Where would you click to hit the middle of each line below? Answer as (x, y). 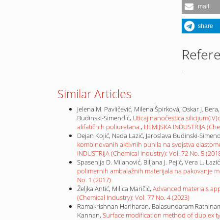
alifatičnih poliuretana (109, 126)
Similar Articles (95, 94)
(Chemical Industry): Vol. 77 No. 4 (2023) (133, 197)
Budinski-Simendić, (105, 118)
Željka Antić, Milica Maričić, (115, 188)
